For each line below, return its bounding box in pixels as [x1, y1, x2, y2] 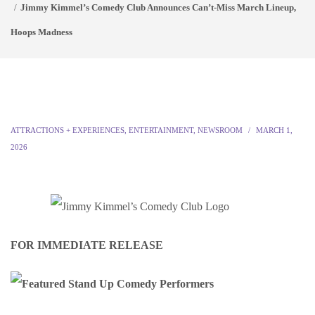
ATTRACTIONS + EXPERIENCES [11, 126, 124, 134]
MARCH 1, [256, 126, 292, 134]
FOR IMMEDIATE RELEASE [11, 239, 163, 251]
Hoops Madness [11, 27, 72, 37]
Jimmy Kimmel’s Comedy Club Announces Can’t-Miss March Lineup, [20, 2, 296, 13]
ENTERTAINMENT [129, 126, 193, 134]
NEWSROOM [198, 126, 243, 134]
